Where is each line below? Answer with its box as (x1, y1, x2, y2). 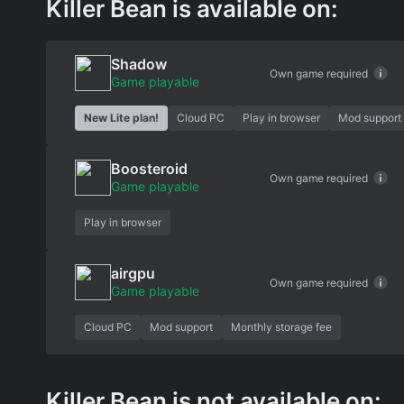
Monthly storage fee (231, 320, 332, 334)
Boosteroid (111, 160, 188, 178)
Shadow (111, 55, 167, 73)
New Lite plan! (84, 111, 159, 124)
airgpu (111, 264, 155, 282)
